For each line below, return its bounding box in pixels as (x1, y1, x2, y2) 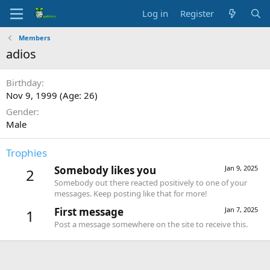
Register (180, 7, 215, 19)
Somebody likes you (54, 163, 156, 178)
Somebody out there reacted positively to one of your (54, 177, 247, 189)
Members (18, 33, 50, 42)
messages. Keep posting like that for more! (54, 188, 207, 199)
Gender (6, 105, 37, 118)
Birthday (6, 77, 42, 89)
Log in (142, 7, 169, 19)
